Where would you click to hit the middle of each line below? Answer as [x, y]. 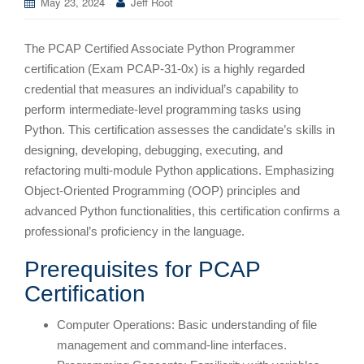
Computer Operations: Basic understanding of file [187, 324]
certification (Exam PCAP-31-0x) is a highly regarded [165, 68]
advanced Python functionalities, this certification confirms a [182, 210]
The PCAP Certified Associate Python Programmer [160, 48]
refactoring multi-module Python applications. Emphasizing [179, 170]
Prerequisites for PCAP [142, 269]
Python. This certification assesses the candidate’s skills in [180, 129]
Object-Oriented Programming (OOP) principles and [162, 190]
